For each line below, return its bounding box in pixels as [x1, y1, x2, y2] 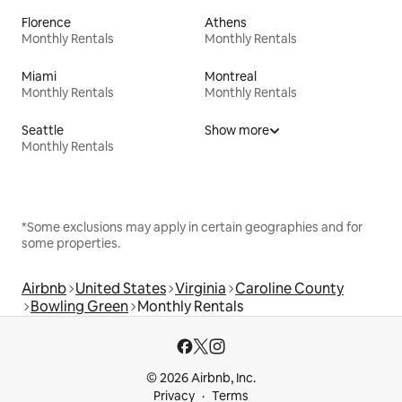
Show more [205, 121, 269, 138]
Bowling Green [31, 296, 128, 316]
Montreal [205, 67, 257, 84]
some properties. [22, 234, 120, 251]
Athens [205, 13, 247, 31]
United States [75, 278, 166, 298]
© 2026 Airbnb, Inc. [146, 370, 256, 386]
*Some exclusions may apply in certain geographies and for [22, 218, 363, 235]
